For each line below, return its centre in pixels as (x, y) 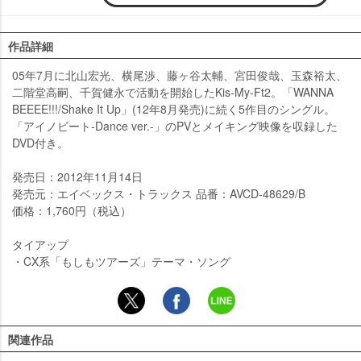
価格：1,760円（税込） (72, 211)
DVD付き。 (40, 143)
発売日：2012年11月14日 (77, 177)
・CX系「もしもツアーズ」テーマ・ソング (121, 261)
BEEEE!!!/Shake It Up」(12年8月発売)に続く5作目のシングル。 (174, 109)
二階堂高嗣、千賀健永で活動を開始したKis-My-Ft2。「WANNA (173, 92)
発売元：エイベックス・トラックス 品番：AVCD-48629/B (159, 194)
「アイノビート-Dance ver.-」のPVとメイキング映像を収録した (175, 126)
